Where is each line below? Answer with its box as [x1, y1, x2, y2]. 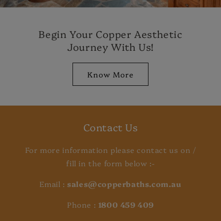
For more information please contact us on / [25, 145, 196, 155]
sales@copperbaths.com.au [67, 179, 182, 189]
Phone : [67, 199, 96, 210]
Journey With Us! [67, 39, 154, 54]
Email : [39, 179, 68, 189]
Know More [87, 69, 134, 79]
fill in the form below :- [66, 158, 155, 169]
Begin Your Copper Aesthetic [38, 27, 183, 41]
